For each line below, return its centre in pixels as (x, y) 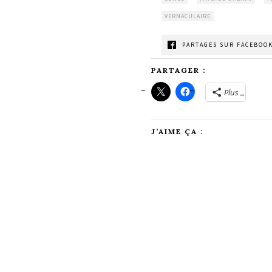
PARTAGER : (178, 70)
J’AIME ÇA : (177, 131)
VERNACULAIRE (187, 16)
